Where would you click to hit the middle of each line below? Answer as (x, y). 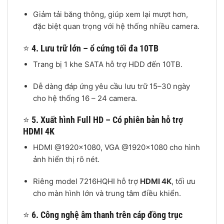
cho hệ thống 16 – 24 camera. (85, 98)
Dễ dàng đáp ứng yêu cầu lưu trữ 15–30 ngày (111, 86)
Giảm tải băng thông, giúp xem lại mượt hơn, (110, 14)
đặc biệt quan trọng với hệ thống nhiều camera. (116, 26)
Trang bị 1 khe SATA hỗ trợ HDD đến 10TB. (107, 64)
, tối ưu (183, 181)
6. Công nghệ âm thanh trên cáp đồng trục (107, 215)
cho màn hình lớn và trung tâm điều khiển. (107, 193)
